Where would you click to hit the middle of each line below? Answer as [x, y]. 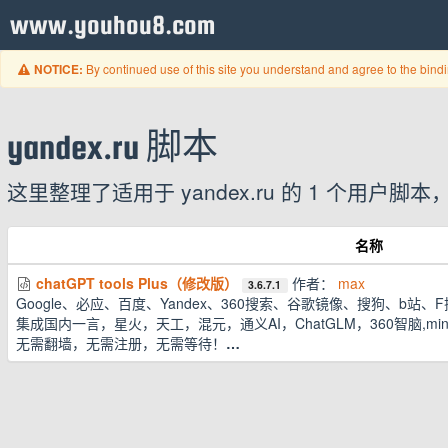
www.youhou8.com [113, 24]
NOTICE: [59, 69]
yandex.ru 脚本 [112, 147]
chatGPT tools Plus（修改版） [137, 283]
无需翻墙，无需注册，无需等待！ [121, 343]
